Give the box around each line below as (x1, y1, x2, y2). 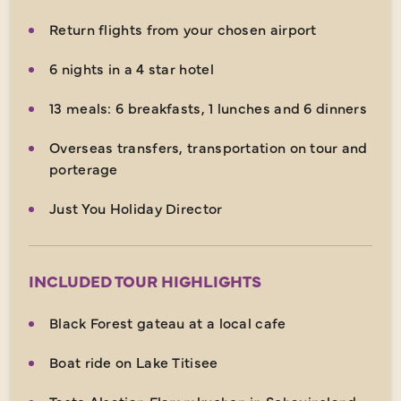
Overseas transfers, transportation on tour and (49, 136, 368, 157)
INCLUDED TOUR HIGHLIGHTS (29, 269, 261, 292)
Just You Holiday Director (49, 197, 223, 218)
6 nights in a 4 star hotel (49, 57, 214, 78)
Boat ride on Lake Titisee (49, 351, 218, 371)
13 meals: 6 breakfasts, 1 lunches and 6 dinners (49, 97, 368, 117)
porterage (49, 158, 118, 178)
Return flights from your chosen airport (49, 18, 317, 38)
